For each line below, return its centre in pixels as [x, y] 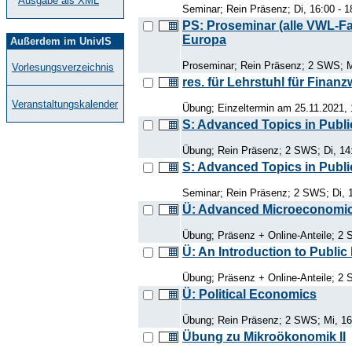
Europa [204, 39]
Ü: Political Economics [249, 294]
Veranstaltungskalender [65, 104]
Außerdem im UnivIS [61, 41]
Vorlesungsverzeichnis [63, 67]
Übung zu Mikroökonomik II [264, 336]
